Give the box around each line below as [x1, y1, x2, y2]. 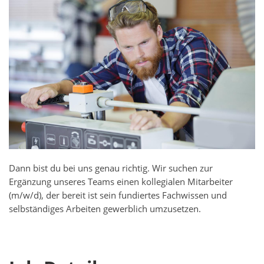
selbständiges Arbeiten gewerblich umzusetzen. [9, 203, 201, 216]
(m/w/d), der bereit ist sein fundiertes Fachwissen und [9, 189, 227, 202]
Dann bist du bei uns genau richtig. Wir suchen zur [9, 162, 213, 175]
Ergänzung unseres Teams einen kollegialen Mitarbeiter [9, 176, 233, 189]
